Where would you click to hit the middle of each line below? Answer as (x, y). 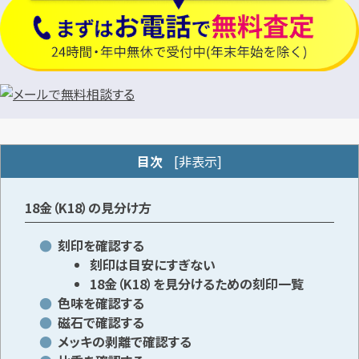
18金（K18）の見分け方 (88, 207)
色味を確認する (101, 303)
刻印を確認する (101, 246)
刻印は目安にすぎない (152, 265)
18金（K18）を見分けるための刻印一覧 (196, 284)
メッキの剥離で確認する (124, 342)
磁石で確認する (101, 323)
